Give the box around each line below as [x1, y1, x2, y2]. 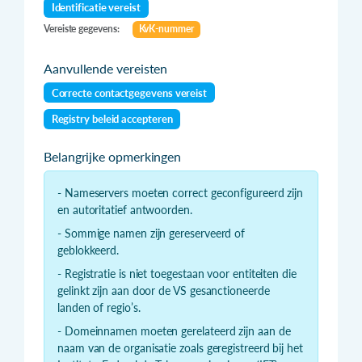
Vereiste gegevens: [44, 23, 120, 36]
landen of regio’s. [57, 300, 141, 314]
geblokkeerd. [57, 242, 120, 257]
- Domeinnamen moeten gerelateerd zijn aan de [57, 323, 291, 338]
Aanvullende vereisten [44, 61, 168, 77]
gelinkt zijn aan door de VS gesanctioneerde [57, 283, 270, 297]
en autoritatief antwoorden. [57, 202, 192, 217]
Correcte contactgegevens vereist [51, 86, 208, 99]
